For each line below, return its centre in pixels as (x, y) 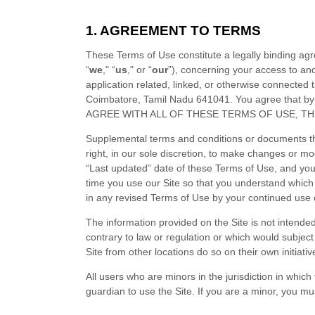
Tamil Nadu (169, 99)
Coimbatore (112, 99)
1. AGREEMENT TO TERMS (174, 31)
